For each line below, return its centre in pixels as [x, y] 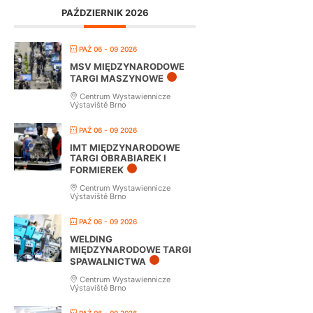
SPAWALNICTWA [108, 262]
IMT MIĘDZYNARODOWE [125, 148]
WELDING [91, 239]
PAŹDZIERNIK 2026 [105, 13]
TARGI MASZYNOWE [117, 79]
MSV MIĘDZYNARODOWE [127, 67]
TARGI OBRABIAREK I [118, 158]
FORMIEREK [97, 170]
